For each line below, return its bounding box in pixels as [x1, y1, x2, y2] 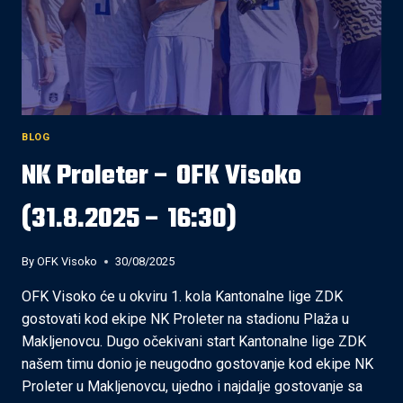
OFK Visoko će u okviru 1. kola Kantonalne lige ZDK [22, 287, 343, 305]
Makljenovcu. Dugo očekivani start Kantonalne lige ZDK [22, 332, 366, 350]
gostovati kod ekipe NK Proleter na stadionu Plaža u [22, 309, 349, 327]
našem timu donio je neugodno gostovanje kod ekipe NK [22, 354, 373, 372]
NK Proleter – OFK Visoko [22, 156, 301, 198]
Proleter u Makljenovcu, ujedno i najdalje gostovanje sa [22, 377, 363, 395]
